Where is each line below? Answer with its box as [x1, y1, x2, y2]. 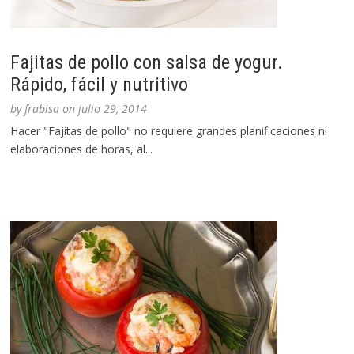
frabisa [24, 101, 60, 117]
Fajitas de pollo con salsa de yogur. [10, 51, 284, 74]
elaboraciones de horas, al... [10, 141, 153, 157]
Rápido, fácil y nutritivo [10, 73, 189, 96]
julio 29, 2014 [78, 101, 148, 117]
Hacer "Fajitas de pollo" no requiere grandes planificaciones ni [10, 123, 328, 139]
